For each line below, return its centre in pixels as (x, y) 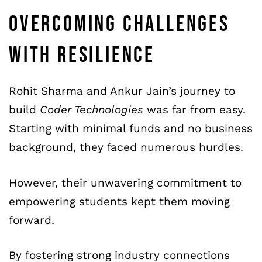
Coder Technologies (93, 110)
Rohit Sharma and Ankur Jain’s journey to (122, 91)
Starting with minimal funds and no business (131, 129)
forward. (32, 220)
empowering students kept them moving (119, 201)
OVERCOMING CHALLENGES (119, 25)
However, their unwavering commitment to (125, 182)
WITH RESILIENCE (82, 56)
